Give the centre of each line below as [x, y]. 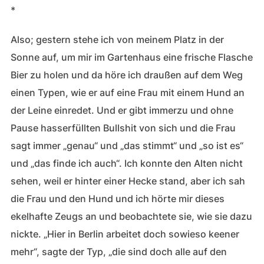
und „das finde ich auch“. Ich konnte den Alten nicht [126, 163]
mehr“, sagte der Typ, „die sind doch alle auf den [118, 252]
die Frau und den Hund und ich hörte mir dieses [117, 199]
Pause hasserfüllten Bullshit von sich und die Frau [123, 128]
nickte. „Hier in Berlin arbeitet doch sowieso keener [125, 234]
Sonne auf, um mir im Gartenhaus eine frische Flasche [131, 57]
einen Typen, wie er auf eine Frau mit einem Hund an [127, 93]
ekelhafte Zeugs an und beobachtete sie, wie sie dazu [131, 216]
